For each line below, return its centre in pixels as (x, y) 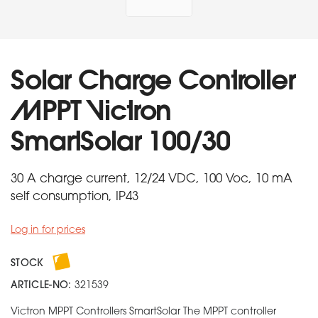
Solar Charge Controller (153, 83)
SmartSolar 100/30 (120, 144)
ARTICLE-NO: (41, 286)
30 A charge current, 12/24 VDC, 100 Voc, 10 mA (152, 179)
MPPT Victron (91, 113)
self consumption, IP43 (75, 197)
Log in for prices (48, 230)
